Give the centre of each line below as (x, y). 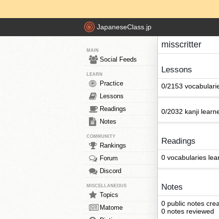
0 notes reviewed (188, 211)
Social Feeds (118, 59)
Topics (109, 195)
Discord (110, 171)
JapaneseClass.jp (124, 27)
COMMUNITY (101, 136)
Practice (111, 83)
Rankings (113, 145)
